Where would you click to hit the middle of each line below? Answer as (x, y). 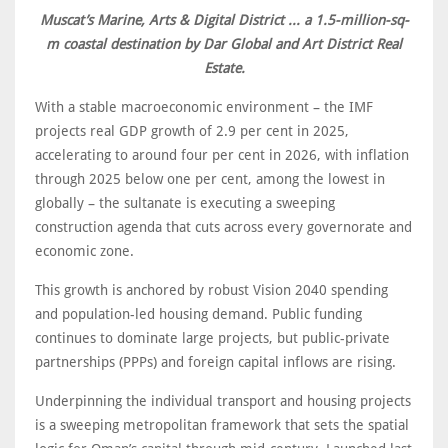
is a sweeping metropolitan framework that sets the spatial (222, 424)
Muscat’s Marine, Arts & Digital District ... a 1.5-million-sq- (224, 19)
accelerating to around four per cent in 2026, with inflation (222, 154)
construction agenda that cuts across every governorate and (223, 226)
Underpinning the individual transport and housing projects (223, 400)
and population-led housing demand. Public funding (198, 313)
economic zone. (88, 250)
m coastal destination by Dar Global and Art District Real (224, 43)
